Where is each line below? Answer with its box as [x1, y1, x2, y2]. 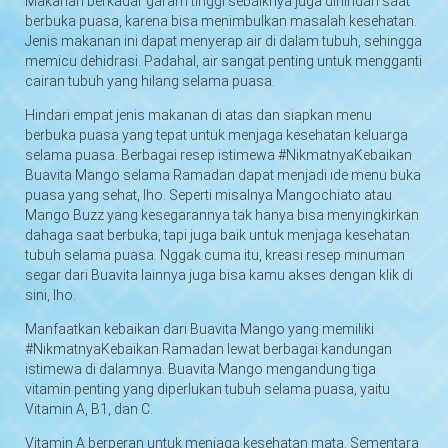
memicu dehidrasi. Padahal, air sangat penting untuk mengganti [25, 52, 422, 69]
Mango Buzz [25, 206, 104, 223]
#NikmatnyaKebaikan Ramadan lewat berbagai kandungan [25, 340, 392, 357]
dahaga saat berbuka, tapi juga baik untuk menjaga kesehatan [25, 226, 410, 243]
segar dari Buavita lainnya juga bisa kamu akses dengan [25, 266, 379, 283]
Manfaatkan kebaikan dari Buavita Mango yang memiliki [25, 320, 374, 337]
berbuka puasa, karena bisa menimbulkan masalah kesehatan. [25, 12, 417, 29]
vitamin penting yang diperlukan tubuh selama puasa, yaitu [25, 380, 390, 397]
